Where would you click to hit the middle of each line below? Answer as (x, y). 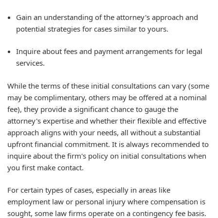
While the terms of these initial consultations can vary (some (108, 85)
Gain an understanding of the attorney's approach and (107, 17)
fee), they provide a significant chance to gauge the (93, 109)
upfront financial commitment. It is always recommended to (108, 144)
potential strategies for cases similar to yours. (92, 28)
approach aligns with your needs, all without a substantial (104, 132)
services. (30, 63)
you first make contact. (45, 167)
